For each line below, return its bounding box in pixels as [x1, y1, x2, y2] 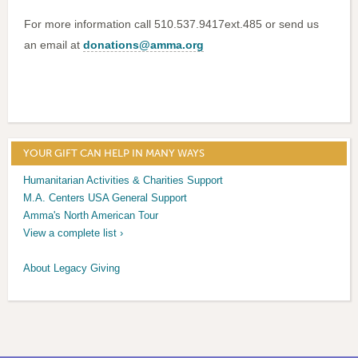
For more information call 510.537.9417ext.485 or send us [24, 18, 319, 31]
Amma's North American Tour [23, 209, 159, 222]
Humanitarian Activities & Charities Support [23, 174, 224, 187]
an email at [24, 38, 83, 52]
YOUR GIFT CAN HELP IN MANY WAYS [23, 147, 205, 160]
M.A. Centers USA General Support [23, 192, 188, 205]
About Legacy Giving [23, 262, 121, 275]
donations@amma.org [83, 38, 204, 52]
